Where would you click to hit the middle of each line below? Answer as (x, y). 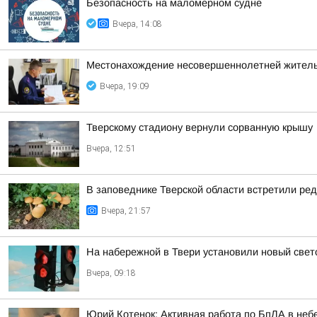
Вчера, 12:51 (111, 149)
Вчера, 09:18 (111, 273)
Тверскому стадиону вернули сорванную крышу (200, 127)
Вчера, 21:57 (126, 211)
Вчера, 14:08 (137, 24)
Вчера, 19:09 (125, 86)
